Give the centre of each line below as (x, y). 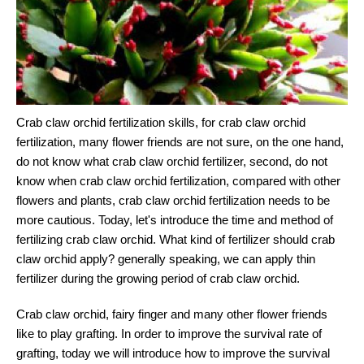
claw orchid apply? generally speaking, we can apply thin (166, 259)
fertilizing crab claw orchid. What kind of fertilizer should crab (175, 240)
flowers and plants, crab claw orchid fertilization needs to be (173, 201)
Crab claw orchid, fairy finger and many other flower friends (172, 314)
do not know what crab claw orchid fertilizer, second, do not (172, 162)
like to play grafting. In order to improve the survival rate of (169, 334)
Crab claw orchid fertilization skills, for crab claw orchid (161, 123)
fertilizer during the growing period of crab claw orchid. (158, 279)
